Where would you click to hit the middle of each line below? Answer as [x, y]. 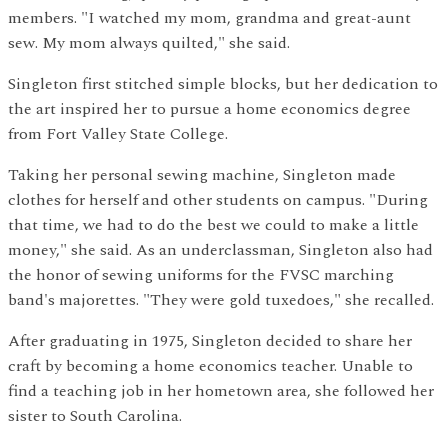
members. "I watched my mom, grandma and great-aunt [209, 17]
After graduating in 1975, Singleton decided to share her [210, 340]
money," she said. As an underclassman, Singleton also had [220, 249]
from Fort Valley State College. [118, 133]
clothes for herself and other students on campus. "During [218, 199]
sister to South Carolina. [95, 415]
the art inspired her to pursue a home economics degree [209, 108]
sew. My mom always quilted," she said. [149, 42]
